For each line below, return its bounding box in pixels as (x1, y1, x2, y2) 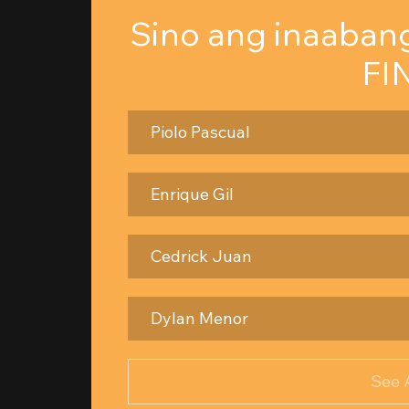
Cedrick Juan (151, 246, 252, 267)
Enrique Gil (151, 184, 234, 204)
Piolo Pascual (151, 121, 250, 142)
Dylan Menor (151, 308, 248, 329)
